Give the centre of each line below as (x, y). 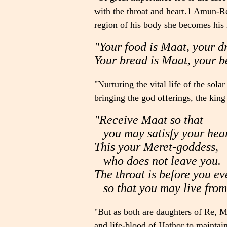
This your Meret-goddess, (156, 147)
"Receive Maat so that (149, 120)
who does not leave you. (158, 161)
